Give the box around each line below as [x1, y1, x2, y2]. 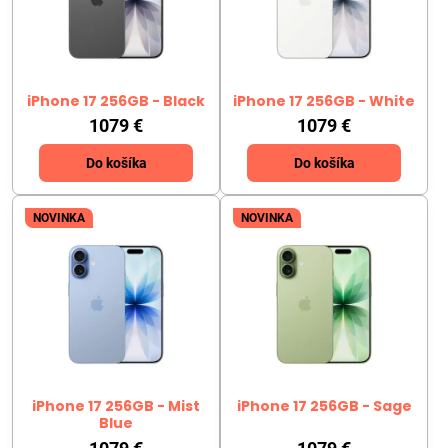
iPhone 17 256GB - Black [27, 91, 205, 111]
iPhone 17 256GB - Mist [32, 396, 200, 417]
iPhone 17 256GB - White [233, 91, 415, 111]
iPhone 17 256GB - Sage [236, 396, 412, 417]
